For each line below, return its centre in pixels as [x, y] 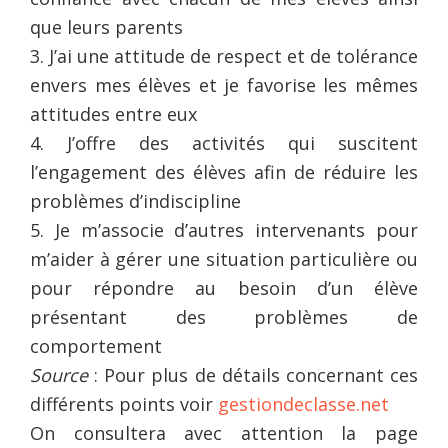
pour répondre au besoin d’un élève [224, 287]
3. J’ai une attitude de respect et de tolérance [224, 55]
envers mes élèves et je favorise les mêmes [224, 84]
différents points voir [124, 403]
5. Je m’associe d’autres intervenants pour [224, 229]
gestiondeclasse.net [303, 403]
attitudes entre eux [113, 113]
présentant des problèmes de [224, 316]
